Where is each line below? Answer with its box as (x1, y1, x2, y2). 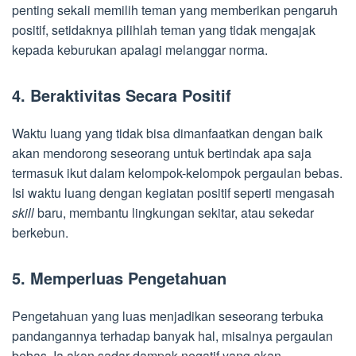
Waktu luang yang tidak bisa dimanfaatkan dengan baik (12, 123, 323, 142)
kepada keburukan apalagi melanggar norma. (12, 40, 268, 59)
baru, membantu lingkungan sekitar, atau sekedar (37, 203, 314, 222)
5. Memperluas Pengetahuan (12, 265, 226, 289)
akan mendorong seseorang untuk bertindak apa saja (12, 143, 311, 162)
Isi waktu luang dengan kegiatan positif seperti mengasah (12, 183, 335, 202)
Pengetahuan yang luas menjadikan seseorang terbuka (12, 306, 323, 325)
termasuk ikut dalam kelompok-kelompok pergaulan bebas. (12, 163, 342, 182)
